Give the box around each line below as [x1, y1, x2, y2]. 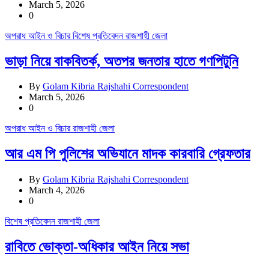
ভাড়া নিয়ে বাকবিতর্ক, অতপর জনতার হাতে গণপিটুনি [5, 53, 238, 69]
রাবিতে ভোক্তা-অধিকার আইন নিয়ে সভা [5, 239, 189, 255]
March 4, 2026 [29, 185, 85, 196]
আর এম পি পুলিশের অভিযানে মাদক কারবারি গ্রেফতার [5, 146, 250, 162]
